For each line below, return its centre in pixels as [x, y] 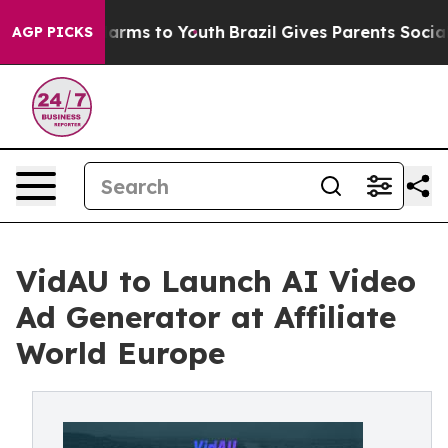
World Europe [120, 353]
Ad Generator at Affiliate [206, 317]
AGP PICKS [52, 32]
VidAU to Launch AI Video [216, 281]
